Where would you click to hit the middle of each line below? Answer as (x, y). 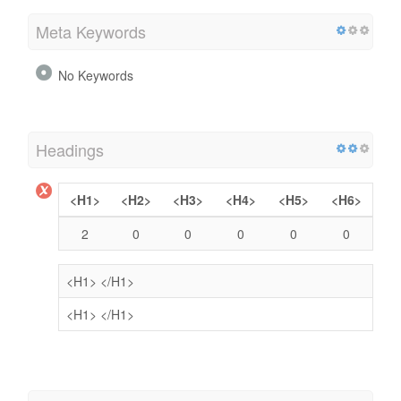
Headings (70, 149)
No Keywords (96, 75)
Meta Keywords (91, 31)
